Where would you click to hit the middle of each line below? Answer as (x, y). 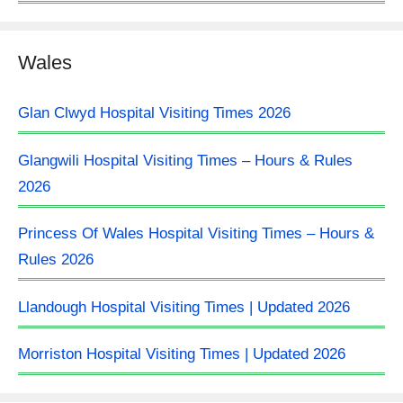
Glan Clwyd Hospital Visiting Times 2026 (154, 113)
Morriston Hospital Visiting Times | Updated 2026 (182, 354)
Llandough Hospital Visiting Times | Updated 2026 (184, 307)
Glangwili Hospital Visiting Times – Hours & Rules (185, 160)
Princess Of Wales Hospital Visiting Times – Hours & (196, 233)
